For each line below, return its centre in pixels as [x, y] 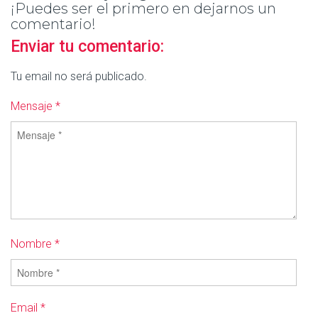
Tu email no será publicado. [79, 76]
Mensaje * [35, 106]
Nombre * [35, 244]
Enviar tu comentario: [87, 46]
